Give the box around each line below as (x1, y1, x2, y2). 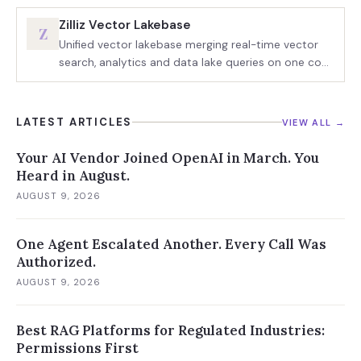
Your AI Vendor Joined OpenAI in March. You (16, 149, 319, 167)
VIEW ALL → (281, 116, 345, 128)
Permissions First (16, 339, 139, 357)
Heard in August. (16, 167, 130, 185)
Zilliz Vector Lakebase (59, 17, 191, 33)
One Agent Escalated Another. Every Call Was (16, 235, 326, 253)
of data (59, 73, 98, 87)
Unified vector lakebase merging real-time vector (59, 38, 318, 52)
